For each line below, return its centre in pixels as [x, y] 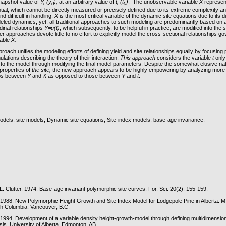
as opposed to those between [84, 75]
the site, [42, 69]
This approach [138, 57]
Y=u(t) [52, 27]
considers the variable [184, 57]
